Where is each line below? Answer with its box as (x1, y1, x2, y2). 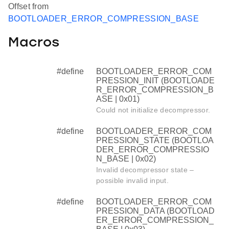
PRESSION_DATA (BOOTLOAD (96, 207, 215, 216)
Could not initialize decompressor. (96, 106, 211, 114)
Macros (8, 36, 59, 50)
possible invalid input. (96, 176, 169, 185)
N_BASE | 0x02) (96, 154, 156, 164)
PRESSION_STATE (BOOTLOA (96, 136, 214, 145)
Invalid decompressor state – (96, 166, 194, 174)
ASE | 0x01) (96, 95, 140, 104)
